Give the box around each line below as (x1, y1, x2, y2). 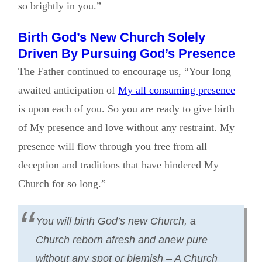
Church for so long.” (18, 177, 106, 189)
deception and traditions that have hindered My (18, 158, 219, 171)
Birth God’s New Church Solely (18, 29, 205, 44)
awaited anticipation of (18, 84, 118, 96)
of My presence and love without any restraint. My (18, 121, 235, 133)
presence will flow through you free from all (18, 140, 207, 152)
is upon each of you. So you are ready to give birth (18, 102, 235, 115)
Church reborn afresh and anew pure (36, 233, 208, 246)
